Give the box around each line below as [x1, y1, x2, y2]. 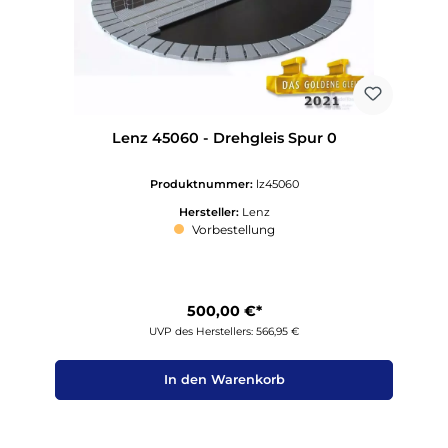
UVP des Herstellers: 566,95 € [149, 324, 299, 338]
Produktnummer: [149, 177, 256, 192]
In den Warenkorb [163, 372, 285, 388]
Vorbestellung [188, 222, 275, 238]
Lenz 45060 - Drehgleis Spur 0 [111, 128, 337, 147]
